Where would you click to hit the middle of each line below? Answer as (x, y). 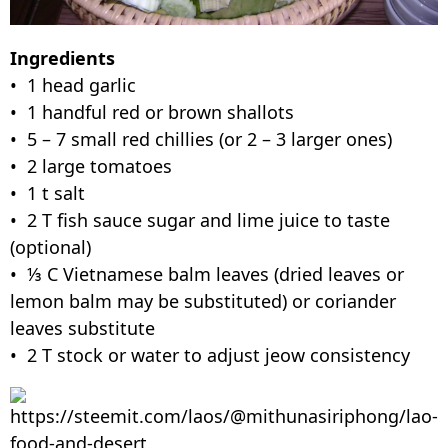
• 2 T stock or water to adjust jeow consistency (210, 354)
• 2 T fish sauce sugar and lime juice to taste (200, 219)
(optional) (53, 246)
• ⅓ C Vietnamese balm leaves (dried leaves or (207, 273)
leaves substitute (85, 327)
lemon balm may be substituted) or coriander (203, 300)
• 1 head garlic (75, 84)
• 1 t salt (50, 192)
